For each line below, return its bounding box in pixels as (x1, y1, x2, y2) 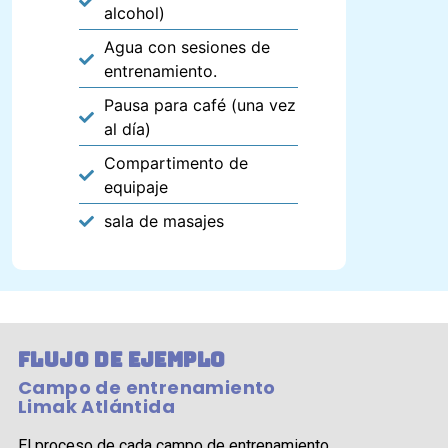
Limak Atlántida (18, 394, 175, 420)
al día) (104, 119, 152, 140)
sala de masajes (104, 211, 225, 232)
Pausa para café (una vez (104, 95, 297, 116)
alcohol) (104, 3, 166, 24)
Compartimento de (104, 153, 249, 174)
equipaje (104, 177, 169, 198)
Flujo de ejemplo (18, 347, 226, 374)
